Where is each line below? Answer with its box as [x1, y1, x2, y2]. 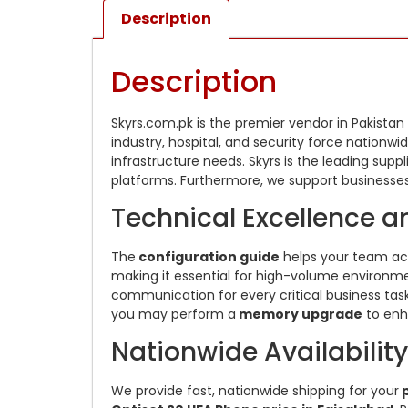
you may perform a [111, 305, 236, 324]
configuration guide [136, 248, 280, 267]
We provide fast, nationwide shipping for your [111, 382, 399, 401]
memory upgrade [236, 305, 362, 324]
